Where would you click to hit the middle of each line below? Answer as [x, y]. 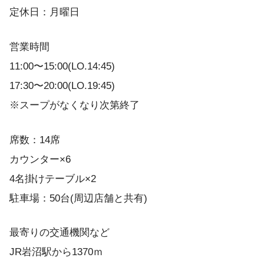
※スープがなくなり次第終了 [75, 105]
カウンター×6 [40, 159]
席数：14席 [35, 140]
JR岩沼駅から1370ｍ [56, 252]
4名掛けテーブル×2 [53, 179]
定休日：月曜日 [44, 12]
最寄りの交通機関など [60, 233]
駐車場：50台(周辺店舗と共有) [78, 198]
